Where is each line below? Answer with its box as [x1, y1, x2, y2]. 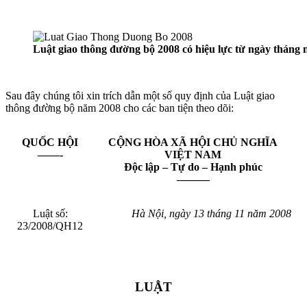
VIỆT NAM [164, 148, 221, 160]
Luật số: [32, 207, 68, 219]
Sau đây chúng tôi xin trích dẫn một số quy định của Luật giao [5, 89, 275, 101]
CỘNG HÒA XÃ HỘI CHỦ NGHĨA [108, 136, 278, 148]
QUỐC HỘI [22, 136, 78, 148]
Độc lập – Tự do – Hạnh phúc [123, 160, 262, 173]
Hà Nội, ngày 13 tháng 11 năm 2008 [132, 207, 291, 219]
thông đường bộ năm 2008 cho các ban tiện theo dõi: [5, 101, 234, 114]
